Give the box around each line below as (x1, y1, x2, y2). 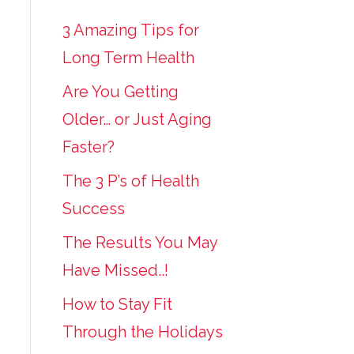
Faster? (62, 137, 115, 156)
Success (62, 199, 125, 218)
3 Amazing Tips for (62, 21, 199, 40)
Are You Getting (62, 82, 179, 101)
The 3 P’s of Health (62, 171, 199, 190)
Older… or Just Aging (62, 110, 212, 129)
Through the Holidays (62, 322, 223, 341)
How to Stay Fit (62, 295, 172, 314)
